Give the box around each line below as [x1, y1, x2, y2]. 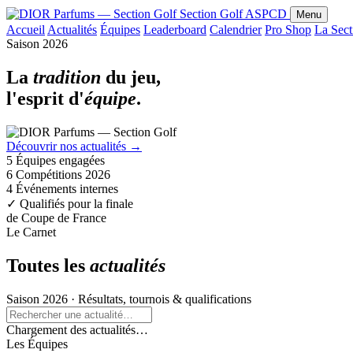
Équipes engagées [16, 153, 105, 167]
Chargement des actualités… [6, 322, 148, 336]
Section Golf [180, 7, 243, 20]
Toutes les [6, 255, 90, 276]
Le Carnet [6, 225, 56, 239]
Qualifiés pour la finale [20, 196, 133, 210]
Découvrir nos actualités [6, 139, 129, 153]
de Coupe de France [6, 210, 106, 225]
